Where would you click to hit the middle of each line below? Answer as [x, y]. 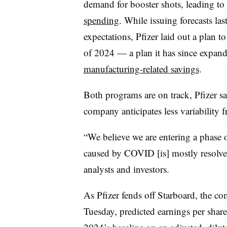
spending [101, 20]
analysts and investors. [126, 169]
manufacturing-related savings [141, 68]
